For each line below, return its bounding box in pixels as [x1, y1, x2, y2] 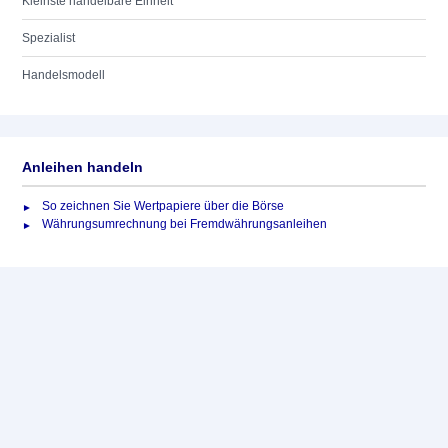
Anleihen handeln [22, 159, 143, 175]
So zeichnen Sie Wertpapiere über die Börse [42, 199, 284, 213]
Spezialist [22, 31, 75, 45]
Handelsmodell [22, 68, 105, 82]
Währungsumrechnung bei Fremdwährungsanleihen [42, 217, 327, 231]
